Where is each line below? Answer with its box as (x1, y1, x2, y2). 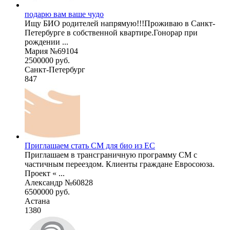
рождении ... (25, 37, 68, 46)
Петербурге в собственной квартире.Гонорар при (25, 28, 198, 37)
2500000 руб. (25, 55, 70, 65)
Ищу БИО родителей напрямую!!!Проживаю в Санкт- (25, 18, 215, 28)
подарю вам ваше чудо (25, 9, 104, 18)
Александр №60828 (25, 178, 93, 187)
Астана (25, 196, 50, 205)
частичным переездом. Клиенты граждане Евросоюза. (25, 159, 215, 168)
